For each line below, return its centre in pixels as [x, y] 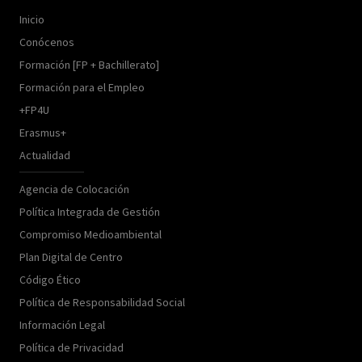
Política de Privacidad [72, 347]
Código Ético [50, 279]
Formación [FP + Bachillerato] [89, 64]
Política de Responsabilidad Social [102, 302]
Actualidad [45, 155]
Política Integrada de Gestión [90, 211]
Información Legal [62, 324]
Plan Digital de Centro [71, 257]
